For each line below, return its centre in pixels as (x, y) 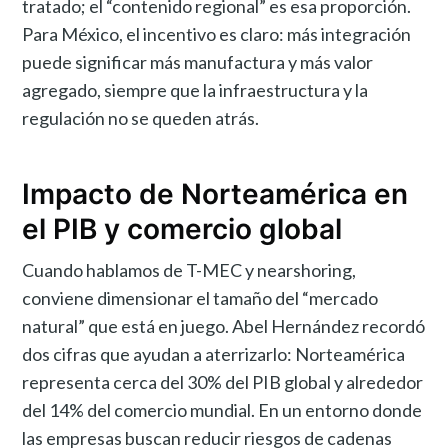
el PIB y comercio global (182, 229)
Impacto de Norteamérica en (215, 194)
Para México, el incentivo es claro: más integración (217, 33)
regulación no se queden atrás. (141, 117)
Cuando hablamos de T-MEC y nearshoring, (189, 269)
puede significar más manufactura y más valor (198, 61)
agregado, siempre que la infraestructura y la (195, 89)
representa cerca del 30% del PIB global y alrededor (223, 381)
